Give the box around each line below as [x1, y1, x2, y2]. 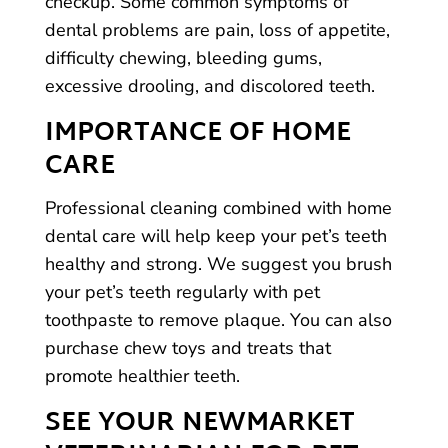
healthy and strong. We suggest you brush [44, 252, 392, 276]
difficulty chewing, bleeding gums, [44, 46, 322, 70]
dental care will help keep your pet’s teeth [44, 224, 387, 248]
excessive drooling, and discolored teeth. [44, 74, 375, 98]
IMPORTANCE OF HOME [44, 110, 351, 158]
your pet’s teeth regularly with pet [44, 280, 320, 304]
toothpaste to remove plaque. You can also [44, 308, 392, 332]
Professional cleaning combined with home [44, 196, 392, 220]
